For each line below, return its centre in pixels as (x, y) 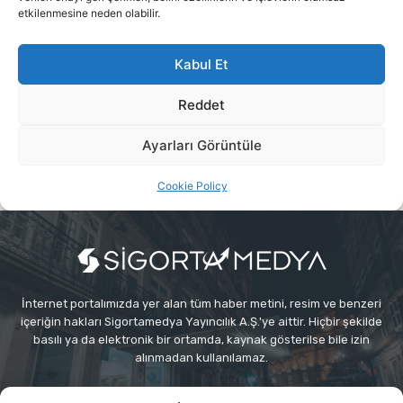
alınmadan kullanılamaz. (201, 357)
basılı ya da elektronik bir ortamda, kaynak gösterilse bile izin (201, 339)
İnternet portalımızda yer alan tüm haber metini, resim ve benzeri (201, 303)
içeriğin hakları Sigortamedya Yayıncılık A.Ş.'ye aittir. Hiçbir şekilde (201, 321)
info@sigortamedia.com (250, 391)
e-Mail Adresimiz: (136, 391)
